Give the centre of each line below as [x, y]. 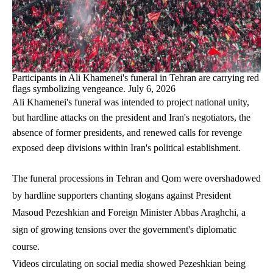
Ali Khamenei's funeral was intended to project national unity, [131, 102]
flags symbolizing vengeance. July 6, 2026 [94, 88]
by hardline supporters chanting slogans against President [122, 195]
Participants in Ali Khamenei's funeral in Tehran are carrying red [136, 77]
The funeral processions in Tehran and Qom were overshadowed [136, 178]
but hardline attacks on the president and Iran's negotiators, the [131, 117]
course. [26, 246]
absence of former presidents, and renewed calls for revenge [127, 132]
